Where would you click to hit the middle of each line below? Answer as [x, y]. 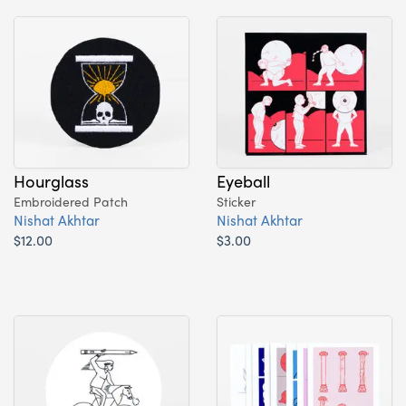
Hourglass [51, 180]
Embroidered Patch [71, 201]
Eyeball [243, 180]
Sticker [236, 201]
